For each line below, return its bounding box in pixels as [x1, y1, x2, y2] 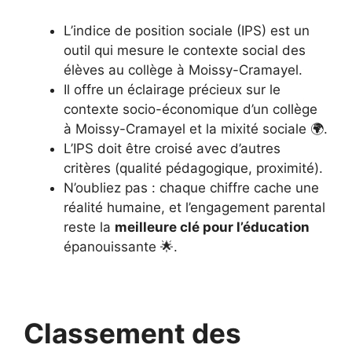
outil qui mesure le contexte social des [64, 42, 306, 58]
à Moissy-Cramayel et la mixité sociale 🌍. [64, 121, 328, 137]
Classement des [24, 317, 241, 350]
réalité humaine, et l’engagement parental [64, 200, 325, 215]
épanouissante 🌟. [64, 239, 178, 255]
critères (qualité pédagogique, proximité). [64, 160, 323, 176]
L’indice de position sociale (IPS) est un [64, 23, 310, 38]
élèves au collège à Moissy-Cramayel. [64, 62, 302, 78]
